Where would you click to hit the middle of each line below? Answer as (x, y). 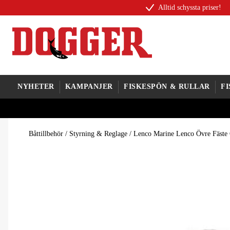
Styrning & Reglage (98, 134)
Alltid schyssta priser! (190, 7)
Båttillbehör (46, 134)
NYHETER (36, 87)
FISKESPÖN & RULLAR (167, 87)
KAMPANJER (89, 87)
